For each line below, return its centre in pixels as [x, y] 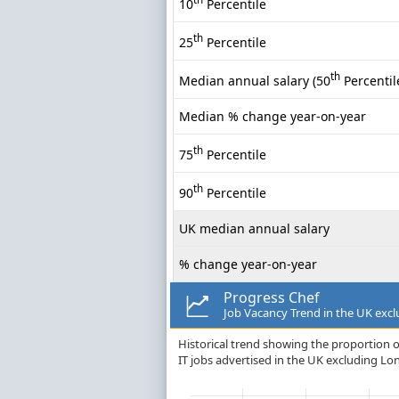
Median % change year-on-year [273, 117]
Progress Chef [272, 298]
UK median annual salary [254, 229]
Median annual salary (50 [255, 80]
